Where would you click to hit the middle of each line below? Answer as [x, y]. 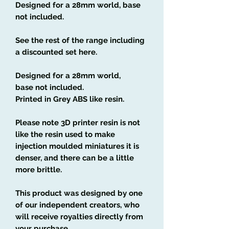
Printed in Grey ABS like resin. [70, 99]
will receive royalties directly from [79, 216]
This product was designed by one [79, 193]
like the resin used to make [65, 134]
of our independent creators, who [77, 205]
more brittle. [39, 169]
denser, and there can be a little [75, 158]
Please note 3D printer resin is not [78, 122]
